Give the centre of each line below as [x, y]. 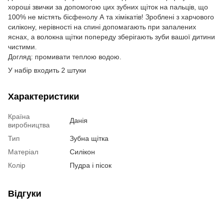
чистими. [22, 47]
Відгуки [25, 193]
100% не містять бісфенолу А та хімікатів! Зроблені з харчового [111, 17]
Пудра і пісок [91, 165]
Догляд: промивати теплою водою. [65, 56]
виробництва [29, 125]
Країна [19, 116]
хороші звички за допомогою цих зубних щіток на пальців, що [108, 7]
